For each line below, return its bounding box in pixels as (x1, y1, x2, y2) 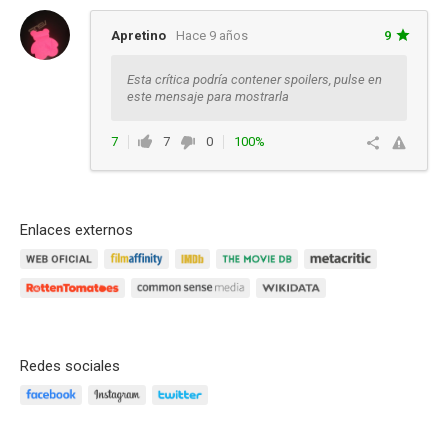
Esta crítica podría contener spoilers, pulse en (127, 72, 382, 87)
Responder (126, 156, 190, 171)
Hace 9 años (176, 28, 248, 43)
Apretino (111, 28, 166, 43)
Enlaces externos (20, 221, 133, 239)
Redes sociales (20, 357, 120, 375)
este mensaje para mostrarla (127, 89, 289, 104)
